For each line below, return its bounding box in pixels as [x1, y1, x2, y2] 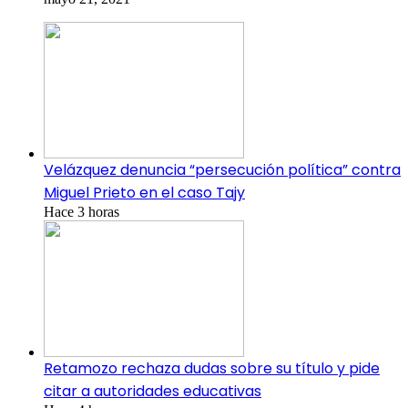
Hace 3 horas [44, 203, 119, 219]
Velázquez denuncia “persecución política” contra [44, 158, 401, 180]
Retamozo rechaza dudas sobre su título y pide [44, 357, 380, 379]
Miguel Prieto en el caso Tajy [44, 181, 245, 203]
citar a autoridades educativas [44, 380, 261, 402]
